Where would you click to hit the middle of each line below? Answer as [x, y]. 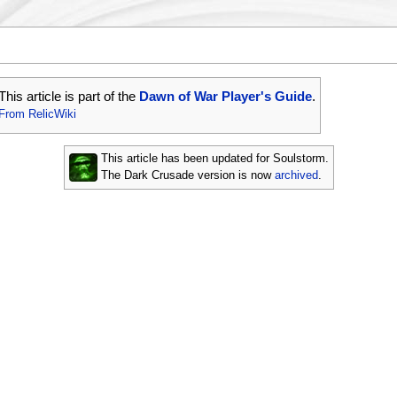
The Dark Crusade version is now [187, 175]
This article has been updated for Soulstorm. [214, 158]
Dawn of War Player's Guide [226, 96]
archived [296, 175]
